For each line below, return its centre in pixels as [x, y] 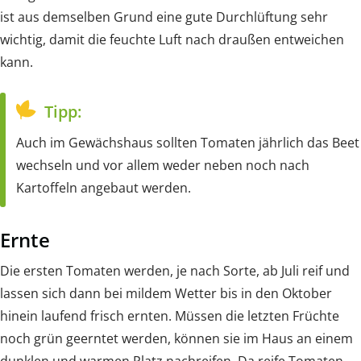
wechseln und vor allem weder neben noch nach [163, 165]
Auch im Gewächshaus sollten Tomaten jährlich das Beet [188, 142]
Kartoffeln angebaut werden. [104, 187]
